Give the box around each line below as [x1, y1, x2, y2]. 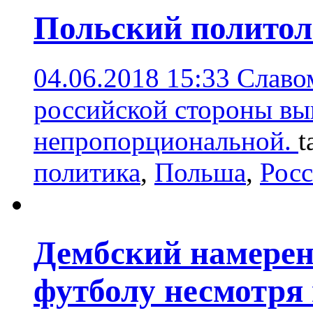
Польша [154, 156, 246, 187]
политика [34, 156, 140, 187]
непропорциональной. [34, 125, 298, 156]
